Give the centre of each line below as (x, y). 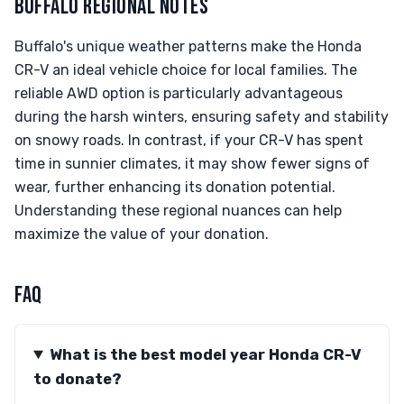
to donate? (78, 379)
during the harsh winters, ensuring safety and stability (202, 117)
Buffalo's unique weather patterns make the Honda (188, 46)
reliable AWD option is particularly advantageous (179, 93)
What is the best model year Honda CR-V (205, 354)
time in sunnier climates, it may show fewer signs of (192, 164)
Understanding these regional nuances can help (178, 211)
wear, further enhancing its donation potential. (175, 187)
